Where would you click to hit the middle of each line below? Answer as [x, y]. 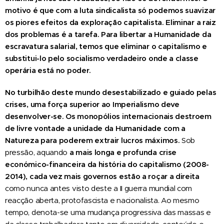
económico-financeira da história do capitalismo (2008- [107, 164]
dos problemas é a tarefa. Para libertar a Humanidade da [108, 34]
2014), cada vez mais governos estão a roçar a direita [102, 176]
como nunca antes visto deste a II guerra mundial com [99, 188]
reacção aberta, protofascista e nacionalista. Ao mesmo [102, 200]
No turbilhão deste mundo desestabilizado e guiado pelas [111, 92]
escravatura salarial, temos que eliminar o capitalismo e [106, 46]
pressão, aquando [37, 152]
